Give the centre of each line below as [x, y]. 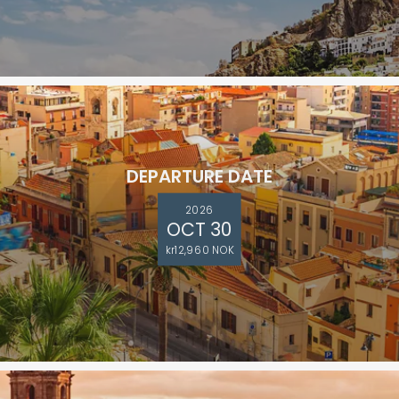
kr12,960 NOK [200, 249]
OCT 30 [200, 229]
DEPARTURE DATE [199, 176]
